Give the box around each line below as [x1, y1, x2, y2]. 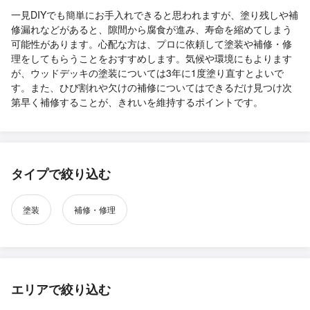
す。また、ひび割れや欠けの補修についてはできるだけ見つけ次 [11, 80, 292, 95]
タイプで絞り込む [11, 165, 111, 183]
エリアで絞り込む [11, 280, 111, 299]
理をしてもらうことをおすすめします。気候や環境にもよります [11, 51, 292, 66]
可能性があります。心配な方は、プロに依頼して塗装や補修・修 [11, 37, 292, 51]
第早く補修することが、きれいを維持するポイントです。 [11, 95, 263, 109]
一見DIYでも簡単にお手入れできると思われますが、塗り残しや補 [11, 8, 298, 22]
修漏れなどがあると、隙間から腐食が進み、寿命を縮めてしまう [11, 22, 292, 37]
